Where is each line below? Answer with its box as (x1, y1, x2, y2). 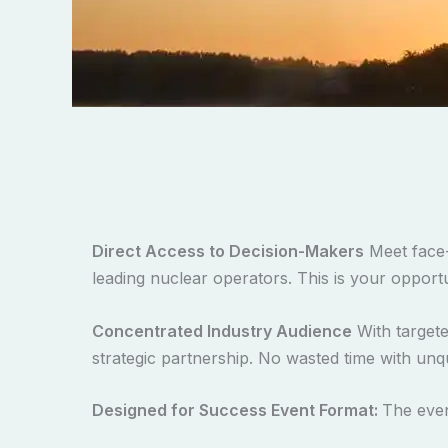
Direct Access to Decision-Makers (92, 241, 364, 261)
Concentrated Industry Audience (92, 320, 352, 341)
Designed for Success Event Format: (92, 400, 382, 421)
